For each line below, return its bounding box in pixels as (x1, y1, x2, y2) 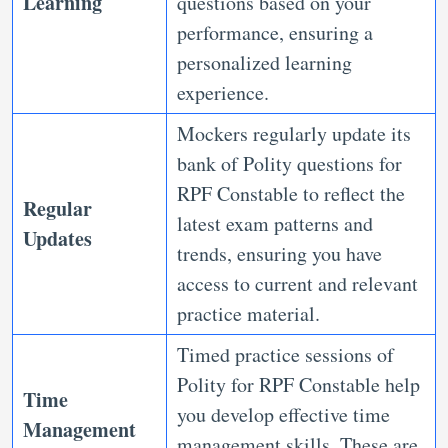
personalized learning (177, 49, 352, 76)
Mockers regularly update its (177, 120, 411, 147)
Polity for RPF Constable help (177, 371, 420, 398)
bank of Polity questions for (177, 150, 402, 177)
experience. (177, 79, 276, 106)
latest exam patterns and (177, 210, 373, 237)
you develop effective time (177, 401, 390, 428)
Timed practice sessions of (177, 341, 394, 368)
